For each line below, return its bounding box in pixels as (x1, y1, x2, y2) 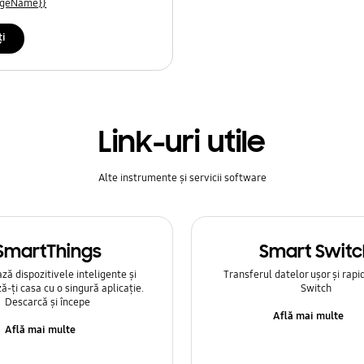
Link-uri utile (98, 123, 266, 162)
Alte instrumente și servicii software (97, 171, 266, 185)
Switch (301, 282, 332, 296)
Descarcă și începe (5, 296, 91, 310)
